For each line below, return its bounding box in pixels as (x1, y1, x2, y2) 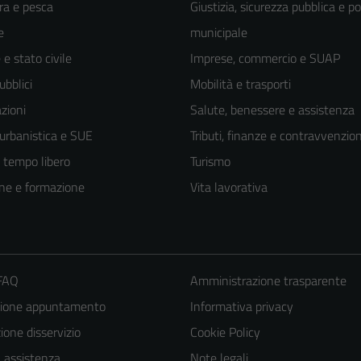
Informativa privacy (189, 297, 293, 317)
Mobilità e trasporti (190, 74, 291, 94)
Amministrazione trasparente (189, 271, 346, 291)
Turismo (190, 151, 230, 172)
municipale (190, 23, 247, 43)
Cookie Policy (189, 322, 260, 342)
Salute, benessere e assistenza (190, 100, 355, 120)
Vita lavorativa (190, 177, 268, 197)
